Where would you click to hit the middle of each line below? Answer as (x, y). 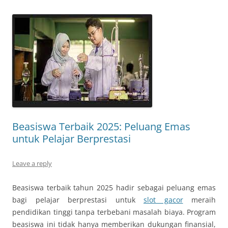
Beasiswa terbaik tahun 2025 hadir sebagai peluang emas (114, 188)
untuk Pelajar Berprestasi (72, 139)
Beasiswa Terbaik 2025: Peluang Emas (101, 126)
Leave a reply (32, 163)
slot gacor (163, 200)
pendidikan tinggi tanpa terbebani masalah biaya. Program (114, 212)
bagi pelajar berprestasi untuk (78, 200)
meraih (199, 200)
